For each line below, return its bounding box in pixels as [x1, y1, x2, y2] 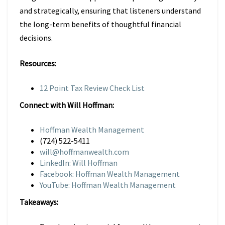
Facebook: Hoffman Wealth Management [40, 169, 180, 179]
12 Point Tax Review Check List [40, 83, 145, 93]
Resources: [20, 58, 56, 68]
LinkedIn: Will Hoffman [40, 158, 119, 168]
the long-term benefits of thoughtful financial [20, 19, 181, 29]
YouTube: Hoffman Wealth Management [40, 180, 176, 190]
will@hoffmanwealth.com [40, 147, 129, 157]
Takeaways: [20, 197, 58, 207]
